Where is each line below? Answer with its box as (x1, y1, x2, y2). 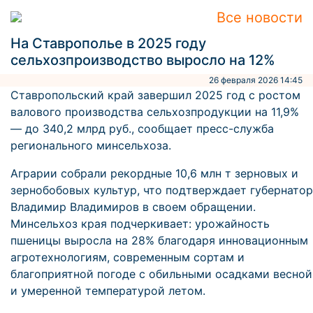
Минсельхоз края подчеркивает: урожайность (10, 217, 270, 231)
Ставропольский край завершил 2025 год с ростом (10, 88, 300, 102)
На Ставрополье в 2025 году (10, 35, 206, 52)
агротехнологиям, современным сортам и (10, 250, 245, 264)
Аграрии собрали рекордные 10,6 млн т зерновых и (10, 166, 298, 180)
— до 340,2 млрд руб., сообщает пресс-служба (10, 122, 274, 136)
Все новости (217, 9, 303, 26)
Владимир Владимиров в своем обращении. (10, 200, 256, 214)
